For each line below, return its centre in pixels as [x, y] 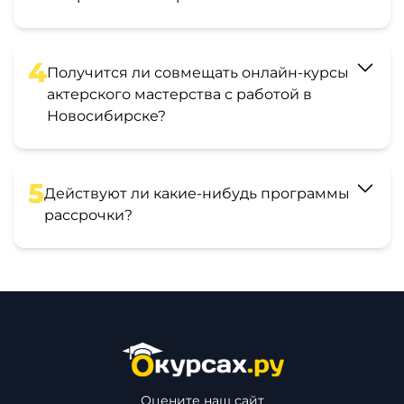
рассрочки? [88, 215]
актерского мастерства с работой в [179, 94]
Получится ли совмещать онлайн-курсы [198, 72]
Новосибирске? [106, 115]
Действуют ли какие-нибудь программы [197, 193]
